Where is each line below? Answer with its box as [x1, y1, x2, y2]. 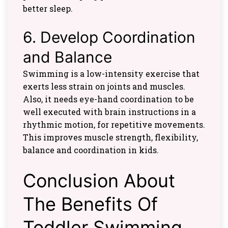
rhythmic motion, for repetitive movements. [23, 119, 205, 130]
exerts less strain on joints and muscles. [23, 80, 185, 92]
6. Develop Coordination [23, 27, 195, 46]
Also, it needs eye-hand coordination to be [23, 93, 194, 104]
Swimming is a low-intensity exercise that [23, 68, 199, 79]
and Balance [23, 47, 112, 66]
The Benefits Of [23, 192, 158, 215]
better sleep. [23, 3, 73, 14]
